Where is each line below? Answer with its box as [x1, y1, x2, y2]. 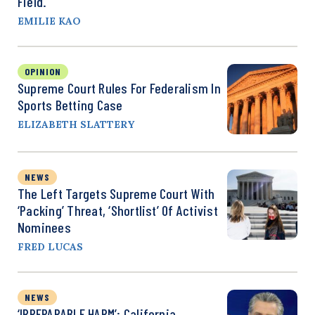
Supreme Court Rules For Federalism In [18, 79, 221, 97]
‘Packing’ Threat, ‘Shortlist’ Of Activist [18, 202, 218, 219]
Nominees [18, 219, 71, 236]
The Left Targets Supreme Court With [18, 185, 215, 202]
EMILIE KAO [18, 15, 81, 28]
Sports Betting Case [18, 96, 123, 114]
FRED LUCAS [18, 240, 83, 254]
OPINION [25, 65, 61, 78]
